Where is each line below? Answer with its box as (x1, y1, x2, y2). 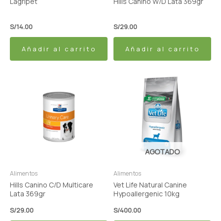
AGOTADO (145, 147, 180, 157)
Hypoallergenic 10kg (113, 189, 180, 199)
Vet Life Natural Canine (113, 180, 187, 190)
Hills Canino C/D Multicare (10, 180, 93, 190)
